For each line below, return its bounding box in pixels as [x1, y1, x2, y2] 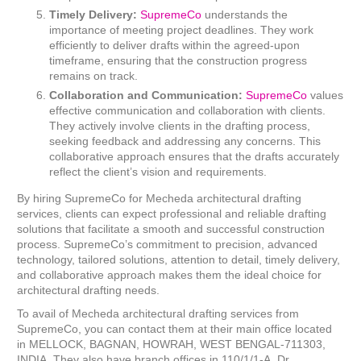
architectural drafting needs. [17, 284, 160, 297]
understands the [205, 8, 288, 22]
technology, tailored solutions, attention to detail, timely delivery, [17, 253, 341, 267]
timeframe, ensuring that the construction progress [49, 54, 308, 68]
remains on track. [49, 69, 139, 83]
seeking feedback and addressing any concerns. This [49, 135, 322, 148]
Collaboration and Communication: [49, 89, 243, 102]
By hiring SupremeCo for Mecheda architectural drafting [17, 192, 302, 205]
